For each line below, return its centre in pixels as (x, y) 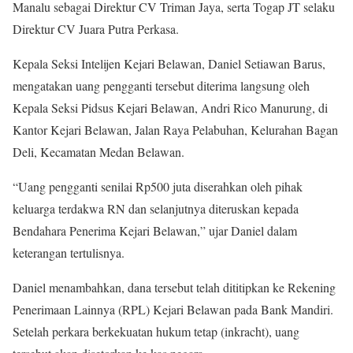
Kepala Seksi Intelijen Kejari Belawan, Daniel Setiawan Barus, (169, 63)
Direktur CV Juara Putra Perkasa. (96, 28)
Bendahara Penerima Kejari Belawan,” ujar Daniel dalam (155, 230)
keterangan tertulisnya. (69, 252)
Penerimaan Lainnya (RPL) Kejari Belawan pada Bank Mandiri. (173, 309)
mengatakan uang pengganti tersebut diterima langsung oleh (161, 85)
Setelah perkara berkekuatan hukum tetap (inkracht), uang (156, 331)
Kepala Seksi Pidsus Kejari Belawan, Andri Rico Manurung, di (170, 107)
